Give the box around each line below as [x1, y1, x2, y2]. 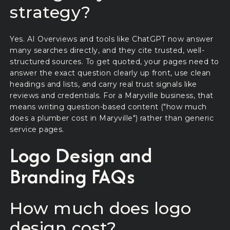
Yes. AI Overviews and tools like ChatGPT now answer [10, 34, 214, 44]
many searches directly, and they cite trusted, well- [10, 45, 205, 55]
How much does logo [10, 198, 191, 218]
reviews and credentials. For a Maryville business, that [10, 90, 214, 100]
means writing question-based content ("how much [10, 102, 207, 111]
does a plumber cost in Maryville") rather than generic [10, 113, 214, 123]
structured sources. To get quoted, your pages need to [10, 56, 219, 66]
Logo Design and [10, 141, 152, 170]
